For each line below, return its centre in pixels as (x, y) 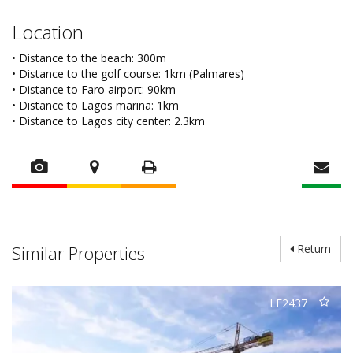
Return (312, 249)
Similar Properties (78, 253)
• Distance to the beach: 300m (89, 58)
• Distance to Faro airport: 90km (94, 90)
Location (48, 32)
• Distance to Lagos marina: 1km (95, 106)
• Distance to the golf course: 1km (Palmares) (128, 74)
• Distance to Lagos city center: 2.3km (108, 121)
